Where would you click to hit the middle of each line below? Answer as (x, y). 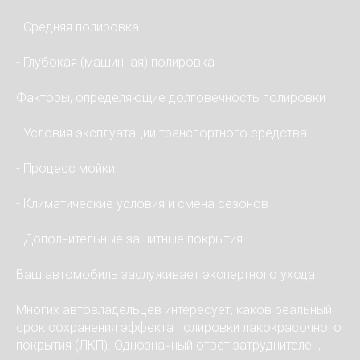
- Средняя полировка (78, 27)
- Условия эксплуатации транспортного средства (162, 133)
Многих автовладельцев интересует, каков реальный (174, 310)
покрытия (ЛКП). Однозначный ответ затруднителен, (168, 345)
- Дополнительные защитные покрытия (129, 239)
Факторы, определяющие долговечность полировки (171, 98)
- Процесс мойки (65, 168)
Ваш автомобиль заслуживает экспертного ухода (166, 274)
